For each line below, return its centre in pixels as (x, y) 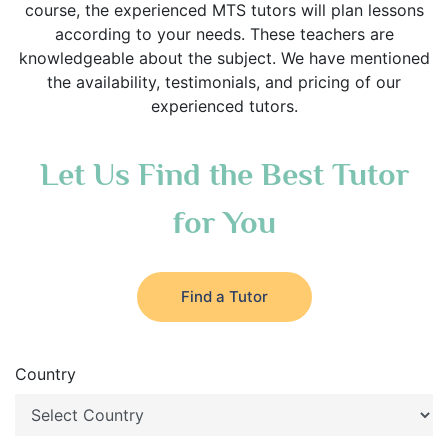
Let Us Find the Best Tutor (224, 174)
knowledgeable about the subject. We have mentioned (224, 58)
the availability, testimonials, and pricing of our (224, 82)
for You (224, 222)
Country (45, 374)
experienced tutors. (224, 106)
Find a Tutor (224, 296)
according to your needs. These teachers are (224, 34)
